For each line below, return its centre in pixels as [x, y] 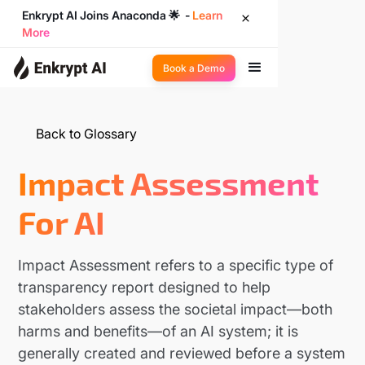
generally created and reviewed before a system [182, 353]
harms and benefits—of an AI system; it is [158, 331]
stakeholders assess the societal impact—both [176, 309]
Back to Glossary [87, 134]
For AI [62, 222]
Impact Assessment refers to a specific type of [176, 265]
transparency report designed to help [145, 287]
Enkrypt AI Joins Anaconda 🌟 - [108, 15]
